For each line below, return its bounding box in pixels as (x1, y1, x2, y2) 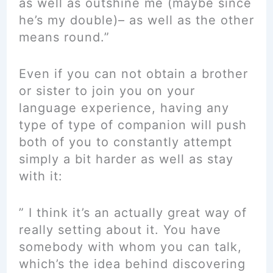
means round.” (18, 30, 110, 44)
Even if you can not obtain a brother (18, 66, 248, 81)
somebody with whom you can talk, (18, 239, 242, 254)
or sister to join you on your (18, 83, 195, 98)
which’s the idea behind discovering (18, 257, 246, 271)
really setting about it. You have (18, 222, 221, 237)
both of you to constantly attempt (18, 135, 232, 149)
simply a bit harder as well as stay (18, 152, 233, 166)
